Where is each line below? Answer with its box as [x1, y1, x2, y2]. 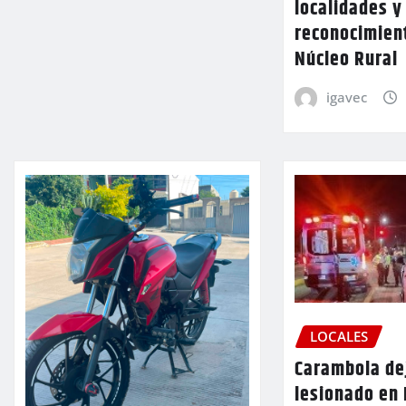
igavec [325, 88, 367, 107]
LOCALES [310, 327, 369, 346]
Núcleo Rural [295, 44, 399, 76]
